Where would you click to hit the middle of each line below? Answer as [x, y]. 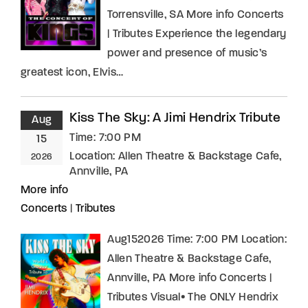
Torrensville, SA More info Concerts [196, 15]
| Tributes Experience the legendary [197, 34]
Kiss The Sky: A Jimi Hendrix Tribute [175, 118]
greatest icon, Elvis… [72, 73]
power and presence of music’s [187, 53]
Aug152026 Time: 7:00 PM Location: [197, 240]
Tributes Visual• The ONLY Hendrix [193, 297]
